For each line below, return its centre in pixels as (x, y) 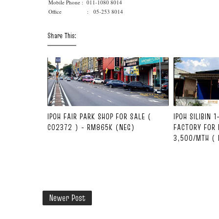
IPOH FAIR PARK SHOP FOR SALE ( (99, 116)
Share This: (62, 35)
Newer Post (67, 198)
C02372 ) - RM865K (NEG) (91, 127)
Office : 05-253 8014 (86, 11)
